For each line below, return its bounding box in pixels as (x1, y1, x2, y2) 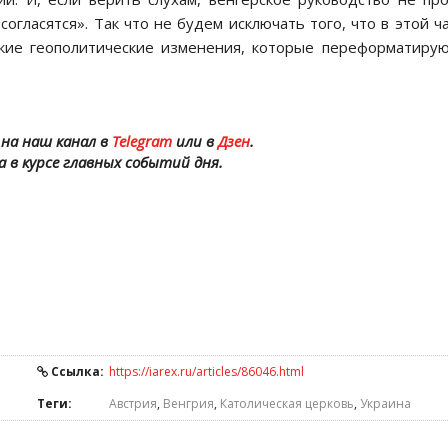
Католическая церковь (220, 395, 354, 412)
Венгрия (163, 395, 214, 412)
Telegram (111, 131, 172, 151)
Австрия (109, 395, 157, 412)
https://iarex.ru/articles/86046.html (109, 363, 304, 380)
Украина (360, 395, 411, 412)
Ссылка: (48, 363, 104, 380)
